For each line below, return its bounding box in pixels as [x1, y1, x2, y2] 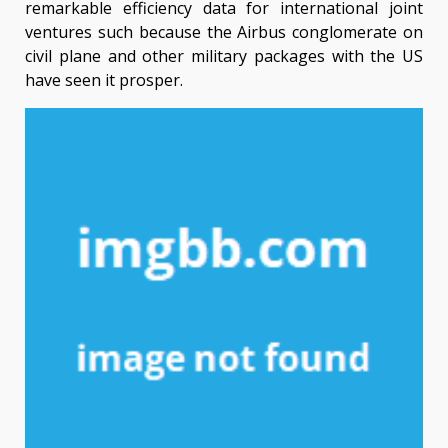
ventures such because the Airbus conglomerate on [25, 21, 423, 44]
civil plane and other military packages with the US [25, 45, 423, 68]
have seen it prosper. [25, 69, 183, 92]
